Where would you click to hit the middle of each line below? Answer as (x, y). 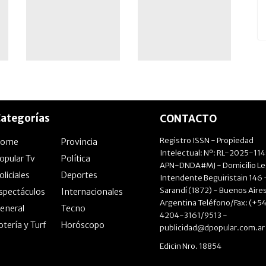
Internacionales (92, 191)
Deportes (79, 175)
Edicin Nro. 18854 (191, 246)
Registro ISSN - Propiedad (207, 140)
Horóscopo (83, 225)
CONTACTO (188, 118)
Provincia (79, 142)
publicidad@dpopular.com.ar (212, 227)
